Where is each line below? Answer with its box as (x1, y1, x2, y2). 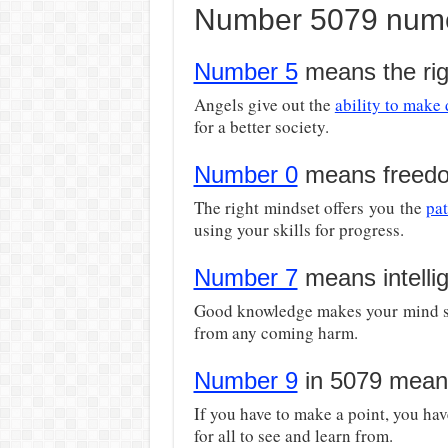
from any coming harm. (193, 321, 358, 344)
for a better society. (193, 115, 329, 138)
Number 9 (193, 367, 298, 394)
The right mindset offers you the (193, 196, 427, 219)
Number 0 (193, 161, 298, 188)
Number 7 (193, 264, 298, 291)
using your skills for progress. (193, 218, 404, 241)
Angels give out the (193, 93, 335, 116)
